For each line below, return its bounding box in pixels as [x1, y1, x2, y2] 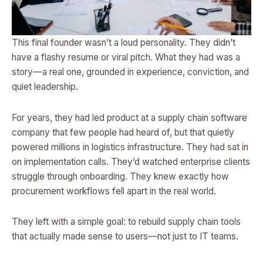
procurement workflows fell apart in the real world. [12, 185, 216, 197]
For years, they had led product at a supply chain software [12, 112, 247, 123]
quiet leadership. [12, 81, 78, 93]
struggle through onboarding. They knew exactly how [12, 170, 229, 182]
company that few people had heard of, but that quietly [12, 126, 234, 138]
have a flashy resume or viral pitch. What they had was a [12, 52, 240, 63]
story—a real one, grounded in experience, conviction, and [12, 66, 249, 78]
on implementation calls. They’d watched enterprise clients [12, 156, 250, 167]
